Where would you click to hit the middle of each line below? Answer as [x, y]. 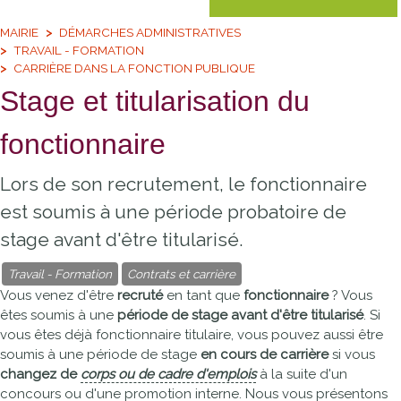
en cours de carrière [264, 354]
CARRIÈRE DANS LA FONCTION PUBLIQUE [135, 68]
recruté [140, 295]
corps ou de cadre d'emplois [168, 374]
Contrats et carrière [182, 274]
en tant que [203, 295]
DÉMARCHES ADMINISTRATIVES [150, 32]
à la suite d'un [302, 374]
